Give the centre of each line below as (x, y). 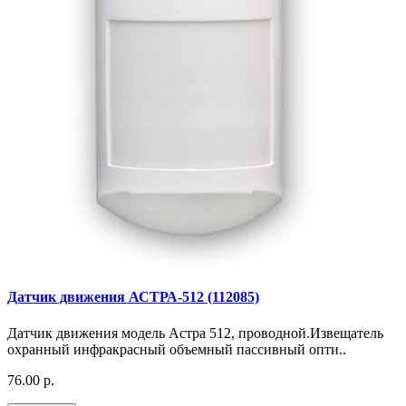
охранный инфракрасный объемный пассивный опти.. (177, 349)
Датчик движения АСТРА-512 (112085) (133, 297)
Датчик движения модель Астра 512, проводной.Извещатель (195, 333)
